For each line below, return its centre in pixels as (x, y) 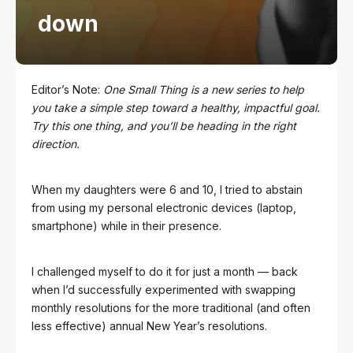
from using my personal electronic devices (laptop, (164, 208)
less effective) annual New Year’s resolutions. (149, 326)
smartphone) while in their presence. (126, 226)
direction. (56, 144)
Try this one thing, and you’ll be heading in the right (164, 126)
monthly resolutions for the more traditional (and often (171, 308)
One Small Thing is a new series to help (204, 89)
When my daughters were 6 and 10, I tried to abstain (167, 190)
